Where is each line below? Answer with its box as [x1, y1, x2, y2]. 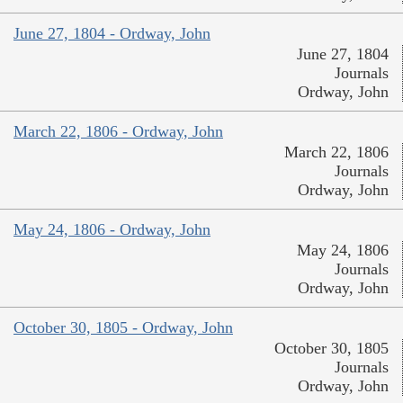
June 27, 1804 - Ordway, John [13, 23, 210, 42]
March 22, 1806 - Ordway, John [13, 121, 223, 140]
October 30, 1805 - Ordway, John [13, 318, 233, 336]
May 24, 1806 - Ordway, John [13, 219, 210, 238]
